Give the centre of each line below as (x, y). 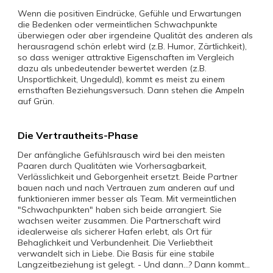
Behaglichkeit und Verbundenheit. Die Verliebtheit (115, 243)
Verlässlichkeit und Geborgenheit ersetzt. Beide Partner (128, 177)
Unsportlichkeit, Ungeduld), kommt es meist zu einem (121, 79)
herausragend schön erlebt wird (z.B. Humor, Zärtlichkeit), (132, 46)
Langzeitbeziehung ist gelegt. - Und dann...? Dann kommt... (134, 264)
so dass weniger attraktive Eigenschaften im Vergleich (126, 57)
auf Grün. (36, 101)
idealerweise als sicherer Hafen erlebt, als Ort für (115, 232)
